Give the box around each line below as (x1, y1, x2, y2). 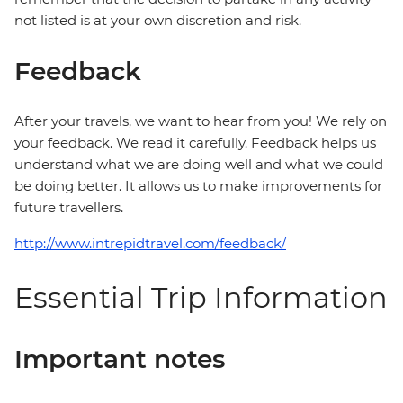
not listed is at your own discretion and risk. (14, 12, 301, 30)
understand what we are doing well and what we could (14, 156, 383, 174)
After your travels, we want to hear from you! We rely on (14, 112, 387, 130)
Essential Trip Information (14, 280, 388, 316)
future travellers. (14, 199, 123, 217)
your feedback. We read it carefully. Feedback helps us (14, 134, 376, 152)
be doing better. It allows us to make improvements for (14, 177, 382, 195)
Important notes (14, 344, 225, 375)
